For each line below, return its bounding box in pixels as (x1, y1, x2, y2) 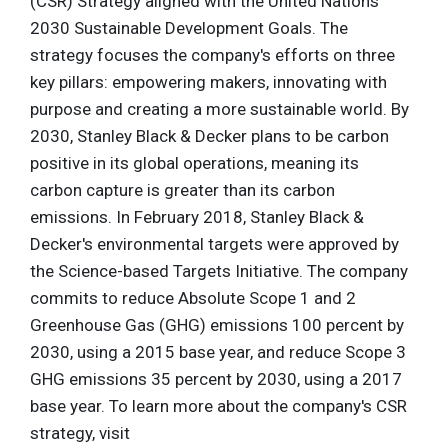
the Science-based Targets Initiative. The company (30, 260, 408, 281)
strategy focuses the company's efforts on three (30, 44, 395, 65)
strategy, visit (30, 422, 130, 443)
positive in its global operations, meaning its (30, 152, 359, 173)
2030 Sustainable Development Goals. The (30, 17, 348, 38)
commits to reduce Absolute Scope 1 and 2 (30, 287, 356, 308)
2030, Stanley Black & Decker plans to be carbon (30, 125, 389, 146)
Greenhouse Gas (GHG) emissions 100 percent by (30, 314, 404, 335)
